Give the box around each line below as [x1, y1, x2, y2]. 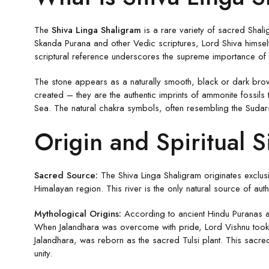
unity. [34, 246, 52, 260]
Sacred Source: [34, 168, 98, 182]
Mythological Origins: [34, 207, 121, 220]
